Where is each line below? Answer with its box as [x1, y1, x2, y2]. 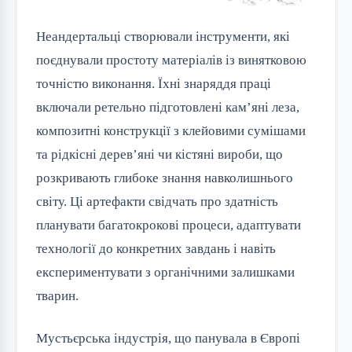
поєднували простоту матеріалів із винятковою [36, 53, 306, 68]
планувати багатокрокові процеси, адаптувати [36, 218, 301, 233]
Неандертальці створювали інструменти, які [36, 29, 290, 45]
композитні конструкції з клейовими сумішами [36, 123, 306, 139]
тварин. [36, 288, 79, 304]
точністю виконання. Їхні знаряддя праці [36, 76, 271, 92]
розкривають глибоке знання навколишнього [36, 170, 293, 186]
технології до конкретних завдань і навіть [36, 241, 276, 257]
